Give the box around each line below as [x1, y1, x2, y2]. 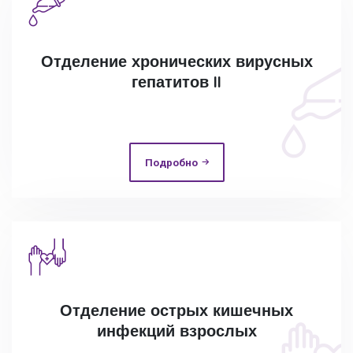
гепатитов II [132, 72, 221, 91]
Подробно [144, 156, 198, 169]
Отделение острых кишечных [60, 300, 293, 320]
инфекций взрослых [96, 321, 257, 340]
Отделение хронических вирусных [40, 51, 313, 71]
